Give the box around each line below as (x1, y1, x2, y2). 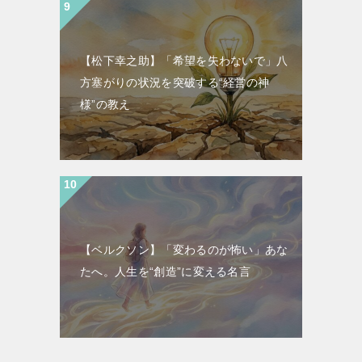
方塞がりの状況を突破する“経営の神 (80, 76, 270, 90)
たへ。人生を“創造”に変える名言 (80, 265, 251, 279)
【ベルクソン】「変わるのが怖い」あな (80, 243, 288, 257)
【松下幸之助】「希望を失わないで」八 (80, 54, 288, 68)
